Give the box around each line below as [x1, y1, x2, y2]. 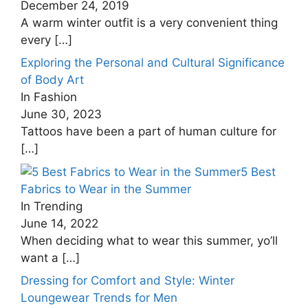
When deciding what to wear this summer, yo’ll [21, 233, 278, 247]
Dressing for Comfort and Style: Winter [21, 274, 234, 287]
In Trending [21, 199, 82, 213]
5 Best [241, 164, 276, 179]
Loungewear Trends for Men [21, 291, 177, 305]
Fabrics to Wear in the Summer [21, 181, 191, 196]
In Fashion [21, 90, 77, 104]
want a [21, 250, 62, 265]
